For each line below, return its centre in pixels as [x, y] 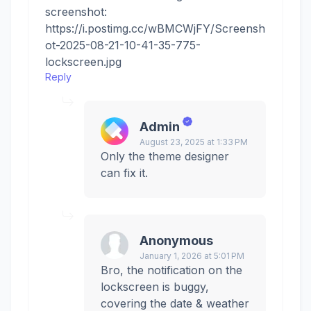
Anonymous [176, 241]
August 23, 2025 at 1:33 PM [194, 142]
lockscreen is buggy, [155, 287]
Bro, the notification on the [171, 270]
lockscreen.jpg [83, 62]
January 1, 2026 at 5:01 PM [192, 256]
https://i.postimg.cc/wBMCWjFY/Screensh [155, 29]
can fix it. [124, 173]
